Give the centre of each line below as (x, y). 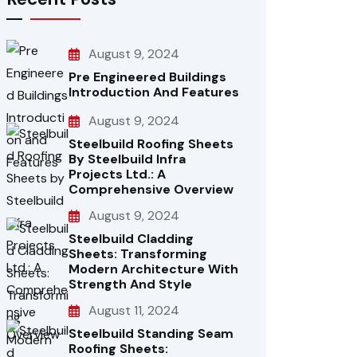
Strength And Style (130, 284)
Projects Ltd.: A (117, 174)
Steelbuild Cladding (131, 239)
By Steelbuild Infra (127, 159)
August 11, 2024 (134, 310)
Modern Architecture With (153, 269)
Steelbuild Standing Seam (151, 333)
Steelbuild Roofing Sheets (151, 144)
